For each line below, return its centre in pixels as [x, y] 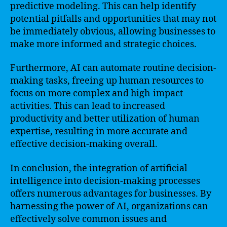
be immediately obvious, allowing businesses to [113, 31]
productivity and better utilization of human [105, 119]
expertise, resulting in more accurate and [99, 131]
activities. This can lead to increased [88, 106]
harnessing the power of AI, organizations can [109, 206]
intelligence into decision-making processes [105, 181]
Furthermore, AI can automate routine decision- [113, 68]
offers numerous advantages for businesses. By [111, 194]
